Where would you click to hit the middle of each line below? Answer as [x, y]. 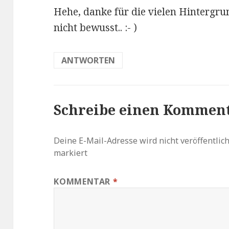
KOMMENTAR [83, 181]
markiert [71, 153]
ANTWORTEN [88, 60]
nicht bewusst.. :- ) [96, 27]
